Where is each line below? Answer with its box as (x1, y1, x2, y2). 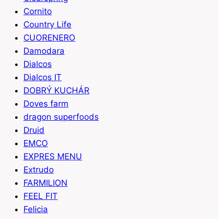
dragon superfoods (23, 112, 99, 122)
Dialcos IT (23, 72, 62, 83)
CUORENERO (23, 33, 75, 43)
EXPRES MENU (23, 152, 82, 162)
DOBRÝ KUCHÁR (23, 86, 89, 96)
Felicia (23, 204, 48, 215)
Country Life (23, 20, 71, 30)
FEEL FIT (23, 191, 58, 201)
